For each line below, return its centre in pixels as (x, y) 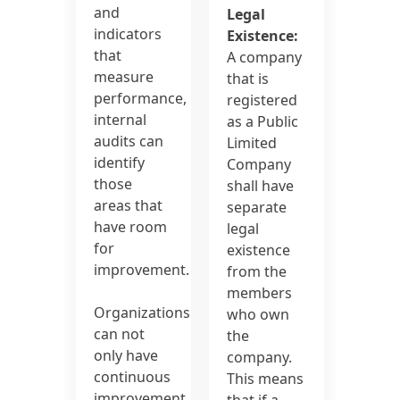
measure (124, 77)
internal (121, 120)
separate (257, 207)
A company (264, 57)
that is (248, 78)
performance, (141, 99)
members (259, 292)
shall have (260, 185)
